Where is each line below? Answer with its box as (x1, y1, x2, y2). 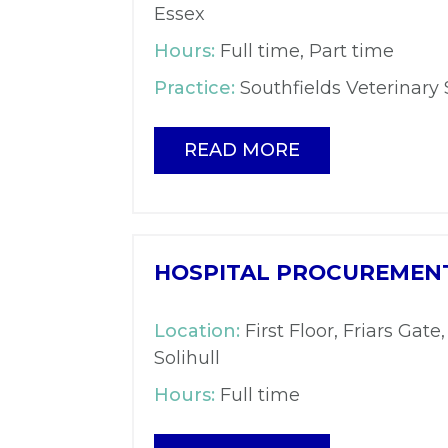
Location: (154, 320, 240, 343)
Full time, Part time (215, 40, 394, 63)
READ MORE (184, 139, 300, 162)
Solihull (154, 347, 220, 370)
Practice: (154, 77, 235, 100)
